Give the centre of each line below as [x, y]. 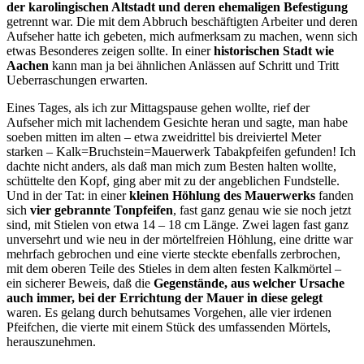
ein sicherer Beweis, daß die [80, 284]
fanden [334, 196]
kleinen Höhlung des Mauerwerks [222, 196]
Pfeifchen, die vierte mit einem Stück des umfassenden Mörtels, [169, 327]
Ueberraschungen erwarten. [77, 80]
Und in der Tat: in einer [68, 196]
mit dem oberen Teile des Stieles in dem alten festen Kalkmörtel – [174, 269]
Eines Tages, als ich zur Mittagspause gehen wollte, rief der [158, 108]
